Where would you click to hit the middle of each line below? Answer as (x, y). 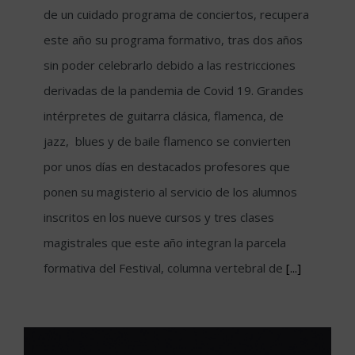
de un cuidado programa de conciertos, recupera (176, 14)
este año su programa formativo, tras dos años (173, 39)
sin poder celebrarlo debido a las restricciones (170, 65)
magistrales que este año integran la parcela (165, 242)
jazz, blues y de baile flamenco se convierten (167, 141)
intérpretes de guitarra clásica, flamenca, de (164, 115)
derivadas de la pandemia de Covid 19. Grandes (174, 90)
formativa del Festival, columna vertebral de (165, 267)
